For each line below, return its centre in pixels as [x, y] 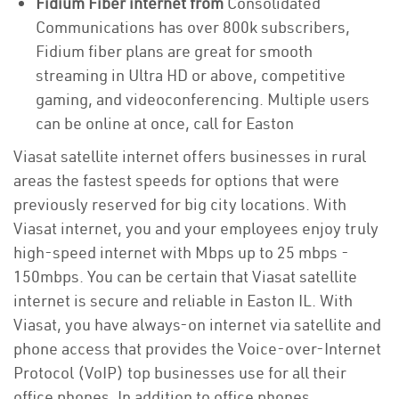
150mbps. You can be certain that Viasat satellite [185, 277]
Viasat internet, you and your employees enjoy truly [196, 228]
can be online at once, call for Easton [167, 123]
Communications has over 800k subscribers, [193, 27]
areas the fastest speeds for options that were [176, 180]
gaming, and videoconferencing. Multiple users [203, 99]
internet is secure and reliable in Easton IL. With [183, 301]
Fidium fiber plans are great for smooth [174, 51]
